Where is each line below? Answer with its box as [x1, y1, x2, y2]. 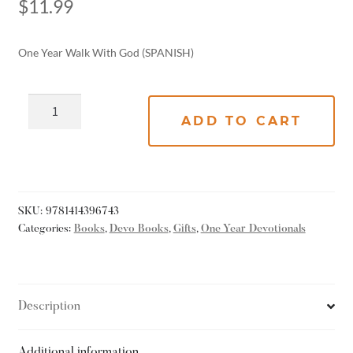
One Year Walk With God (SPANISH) [17, 46, 194, 59]
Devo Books [109, 223, 169, 235]
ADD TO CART [181, 113, 303, 128]
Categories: [17, 223, 74, 235]
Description [17, 299, 80, 313]
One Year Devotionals [200, 223, 306, 235]
